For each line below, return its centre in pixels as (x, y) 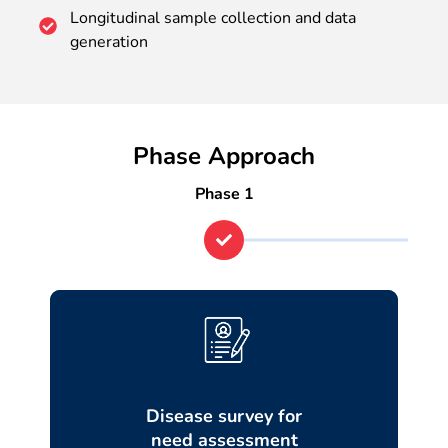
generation (109, 41)
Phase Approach (224, 155)
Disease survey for (224, 415)
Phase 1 (224, 193)
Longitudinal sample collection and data (213, 17)
